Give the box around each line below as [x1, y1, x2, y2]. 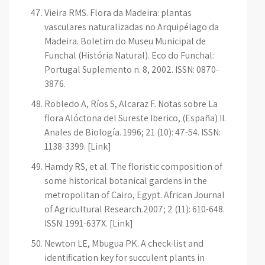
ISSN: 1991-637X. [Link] [44, 217, 133, 230]
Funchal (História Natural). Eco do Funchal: [44, 49, 214, 62]
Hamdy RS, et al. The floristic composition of [44, 160, 222, 173]
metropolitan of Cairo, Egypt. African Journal [44, 189, 225, 201]
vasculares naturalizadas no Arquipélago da [44, 21, 219, 33]
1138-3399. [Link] [44, 140, 111, 153]
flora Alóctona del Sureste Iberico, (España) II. [44, 112, 226, 124]
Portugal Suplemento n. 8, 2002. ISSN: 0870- [44, 63, 219, 76]
